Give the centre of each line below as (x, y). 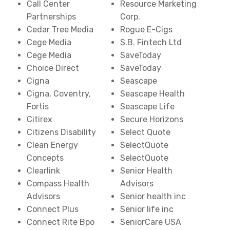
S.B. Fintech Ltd (151, 42)
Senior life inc (147, 209)
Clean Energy (53, 145)
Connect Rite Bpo (61, 222)
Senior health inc (153, 196)
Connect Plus (53, 209)
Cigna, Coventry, (59, 94)
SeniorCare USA (151, 222)
